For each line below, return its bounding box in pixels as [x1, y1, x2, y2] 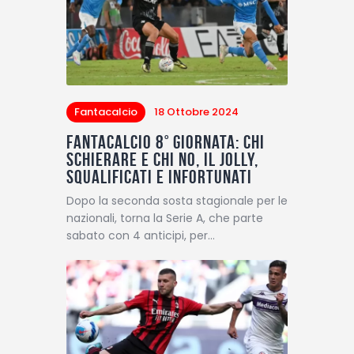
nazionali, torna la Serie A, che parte [66, 209, 263, 226]
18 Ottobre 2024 [153, 104, 239, 119]
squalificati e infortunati [66, 166, 252, 187]
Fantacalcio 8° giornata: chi [66, 131, 265, 153]
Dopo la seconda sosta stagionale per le [66, 192, 288, 209]
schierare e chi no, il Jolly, [66, 149, 258, 170]
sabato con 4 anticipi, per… [66, 227, 215, 243]
